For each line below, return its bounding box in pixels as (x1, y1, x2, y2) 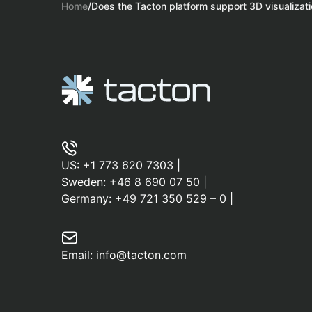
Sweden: (61, 175, 109, 189)
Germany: (61, 192, 115, 206)
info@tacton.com (96, 248, 187, 263)
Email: (61, 248, 96, 263)
